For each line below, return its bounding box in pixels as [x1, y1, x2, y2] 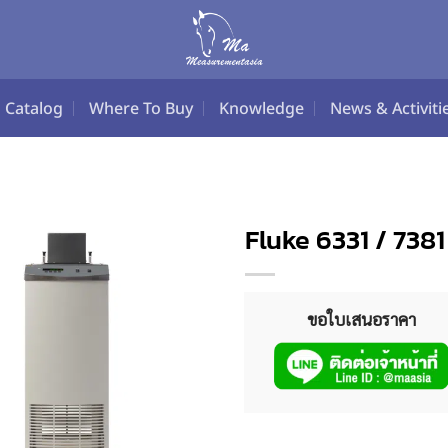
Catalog [5, 97, 63, 119]
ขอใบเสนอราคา [306, 308, 416, 330]
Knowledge [219, 97, 304, 119]
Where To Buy [89, 97, 193, 119]
